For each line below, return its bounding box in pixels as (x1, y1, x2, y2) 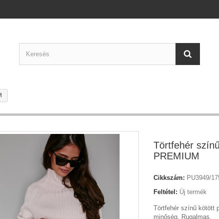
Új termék (179, 188, 207, 196)
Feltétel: (153, 188, 177, 196)
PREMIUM (153, 151, 199, 161)
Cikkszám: (153, 174, 185, 181)
